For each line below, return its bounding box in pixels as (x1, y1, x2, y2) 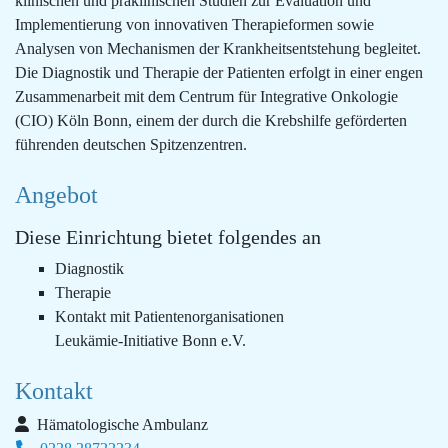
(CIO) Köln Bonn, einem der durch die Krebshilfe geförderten (15, 112, 407, 129)
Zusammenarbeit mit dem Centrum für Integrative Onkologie (15, 88, 398, 105)
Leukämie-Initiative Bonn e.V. (55, 332, 250, 349)
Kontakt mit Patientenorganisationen (55, 308, 284, 325)
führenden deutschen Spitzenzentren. (15, 136, 247, 153)
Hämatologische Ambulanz (33, 416, 208, 433)
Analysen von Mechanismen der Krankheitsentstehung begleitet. (15, 40, 421, 57)
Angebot (15, 182, 98, 208)
